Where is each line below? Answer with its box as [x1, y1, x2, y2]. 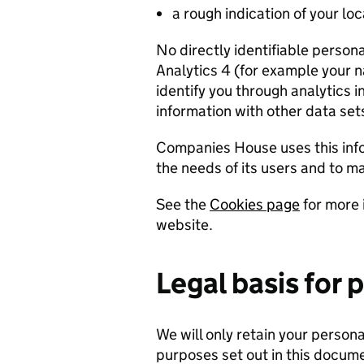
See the [156, 195, 210, 214]
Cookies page [210, 195, 300, 214]
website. [156, 215, 213, 235]
